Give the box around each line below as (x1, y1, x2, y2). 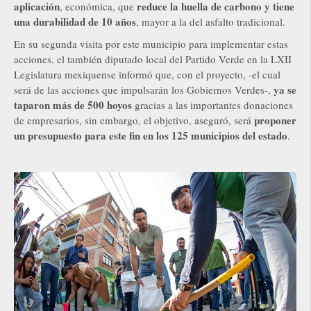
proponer (254, 112, 296, 128)
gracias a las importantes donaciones (132, 98, 293, 112)
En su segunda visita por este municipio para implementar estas (14, 37, 288, 51)
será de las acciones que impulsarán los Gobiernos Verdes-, (14, 83, 274, 97)
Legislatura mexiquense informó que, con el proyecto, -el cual (14, 67, 280, 82)
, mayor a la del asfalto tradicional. (136, 15, 292, 29)
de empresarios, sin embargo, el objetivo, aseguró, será (14, 113, 254, 128)
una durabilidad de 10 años (14, 14, 136, 30)
